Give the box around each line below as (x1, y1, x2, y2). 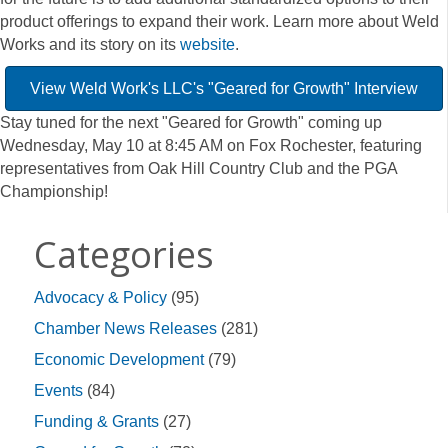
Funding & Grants (34, 413, 159, 431)
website (180, 36, 235, 54)
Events (34, 382, 83, 400)
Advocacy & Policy (34, 289, 167, 307)
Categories (34, 230, 214, 280)
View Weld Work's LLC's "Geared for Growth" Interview (29, 80, 418, 98)
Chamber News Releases (34, 320, 217, 338)
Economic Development (34, 351, 204, 369)
